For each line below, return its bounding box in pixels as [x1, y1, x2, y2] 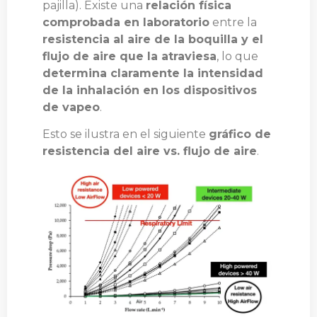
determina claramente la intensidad [42, 67, 263, 81]
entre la [209, 16, 257, 30]
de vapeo [42, 100, 100, 115]
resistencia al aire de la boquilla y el [42, 33, 263, 47]
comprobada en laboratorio [42, 16, 209, 30]
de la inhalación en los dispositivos [42, 83, 257, 98]
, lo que [217, 50, 258, 64]
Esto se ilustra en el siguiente [42, 127, 209, 142]
